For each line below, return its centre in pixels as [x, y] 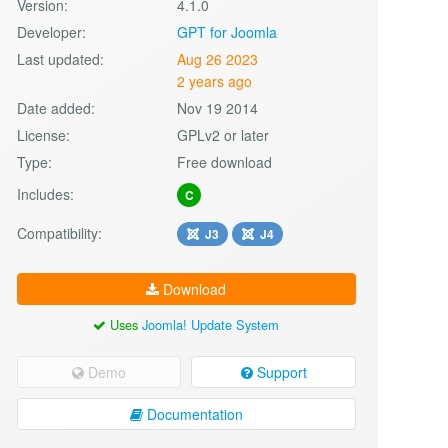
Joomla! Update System [211, 324]
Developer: [51, 31]
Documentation [192, 413]
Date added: [55, 107]
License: [43, 134]
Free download [225, 161]
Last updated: [60, 58]
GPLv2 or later [223, 134]
